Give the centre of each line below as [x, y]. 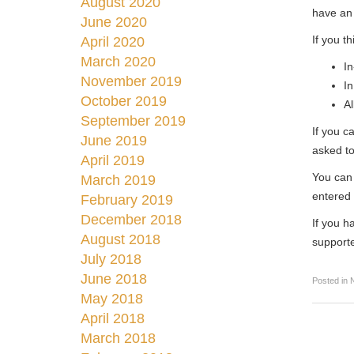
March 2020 [118, 62]
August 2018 [121, 239]
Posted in [331, 280]
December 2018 [131, 220]
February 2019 [127, 200]
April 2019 [113, 160]
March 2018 [118, 338]
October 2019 [124, 101]
